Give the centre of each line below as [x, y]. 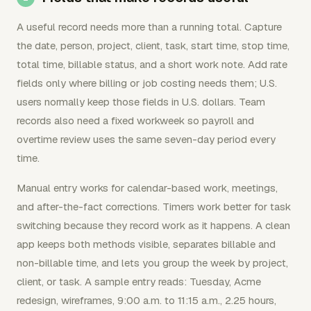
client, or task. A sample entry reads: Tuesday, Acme [139, 281]
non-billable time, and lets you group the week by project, [152, 262]
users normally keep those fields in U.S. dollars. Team [141, 101]
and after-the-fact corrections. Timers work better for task [154, 206]
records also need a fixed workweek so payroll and [135, 120]
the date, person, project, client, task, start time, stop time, [153, 45]
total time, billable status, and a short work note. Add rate [152, 64]
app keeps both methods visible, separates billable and [146, 244]
